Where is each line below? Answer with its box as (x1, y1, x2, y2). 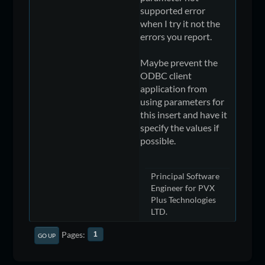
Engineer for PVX (151, 182, 215, 193)
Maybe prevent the (140, 56, 218, 68)
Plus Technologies (151, 194, 216, 205)
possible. (140, 134, 176, 146)
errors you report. (140, 30, 212, 42)
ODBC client (140, 69, 192, 81)
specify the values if (140, 121, 219, 133)
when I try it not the (140, 17, 221, 29)
